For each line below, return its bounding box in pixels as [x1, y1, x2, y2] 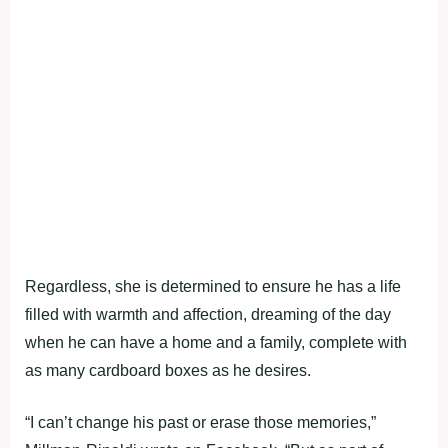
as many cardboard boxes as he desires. [25, 361, 311, 379]
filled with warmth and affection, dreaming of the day [25, 305, 391, 323]
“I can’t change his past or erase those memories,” [25, 413, 376, 431]
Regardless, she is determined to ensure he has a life [25, 277, 401, 295]
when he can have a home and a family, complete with [25, 333, 407, 351]
